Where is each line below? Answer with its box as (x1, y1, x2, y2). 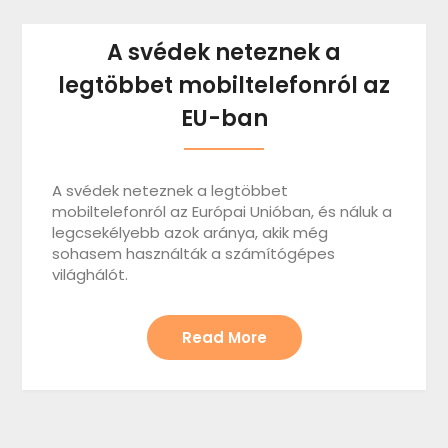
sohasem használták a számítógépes (52, 242, 336, 264)
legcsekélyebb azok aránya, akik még (52, 221, 329, 243)
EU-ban (180, 102, 268, 134)
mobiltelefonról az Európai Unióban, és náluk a (52, 200, 393, 222)
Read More (181, 326, 267, 348)
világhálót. (52, 263, 129, 285)
